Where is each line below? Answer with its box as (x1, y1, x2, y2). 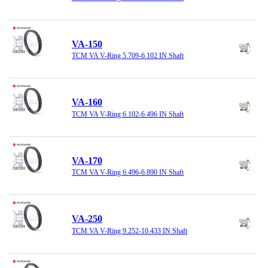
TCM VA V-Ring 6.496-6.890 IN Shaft (72, 168, 184, 177)
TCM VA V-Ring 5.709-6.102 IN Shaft (72, 51, 184, 60)
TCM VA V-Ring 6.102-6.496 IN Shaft (72, 109, 184, 118)
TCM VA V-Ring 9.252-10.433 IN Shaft (72, 226, 187, 235)
